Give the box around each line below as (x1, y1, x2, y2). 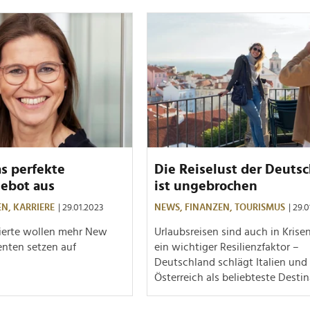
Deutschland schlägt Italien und (154, 256, 307, 268)
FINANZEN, (185, 202, 235, 212)
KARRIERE (13, 202, 55, 212)
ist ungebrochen (154, 179, 257, 193)
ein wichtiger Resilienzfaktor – (154, 241, 299, 253)
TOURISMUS (235, 202, 285, 212)
